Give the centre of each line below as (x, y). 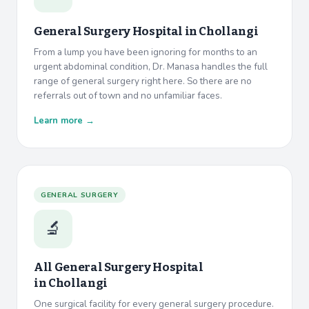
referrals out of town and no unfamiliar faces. (128, 96)
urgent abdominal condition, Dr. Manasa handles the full (151, 67)
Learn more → (64, 121)
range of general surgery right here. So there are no (143, 81)
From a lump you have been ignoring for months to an (146, 52)
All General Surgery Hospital (119, 268)
